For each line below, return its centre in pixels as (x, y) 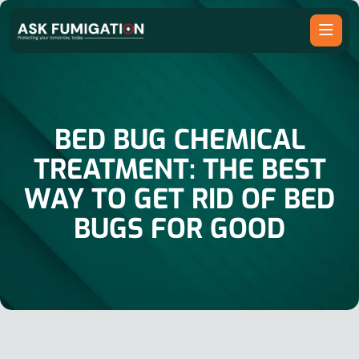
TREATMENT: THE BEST (179, 169)
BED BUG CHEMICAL (179, 139)
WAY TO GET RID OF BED (179, 199)
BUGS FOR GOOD (179, 228)
